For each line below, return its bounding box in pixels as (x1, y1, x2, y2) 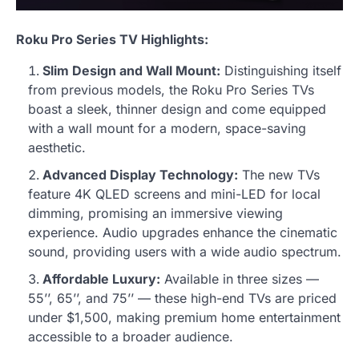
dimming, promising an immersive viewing (28, 204, 283, 221)
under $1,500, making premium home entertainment (28, 309, 341, 325)
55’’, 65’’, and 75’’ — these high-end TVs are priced (28, 289, 337, 306)
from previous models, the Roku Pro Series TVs (28, 81, 314, 98)
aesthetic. (28, 139, 86, 155)
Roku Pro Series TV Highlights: (16, 30, 208, 47)
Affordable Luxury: (42, 270, 160, 287)
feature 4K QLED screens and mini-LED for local (28, 185, 321, 202)
